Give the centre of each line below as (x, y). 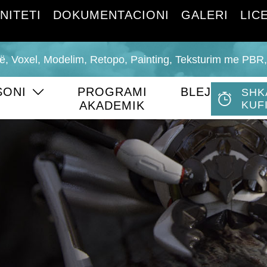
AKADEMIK (112, 105)
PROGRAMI (112, 91)
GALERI (204, 15)
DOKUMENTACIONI (111, 15)
